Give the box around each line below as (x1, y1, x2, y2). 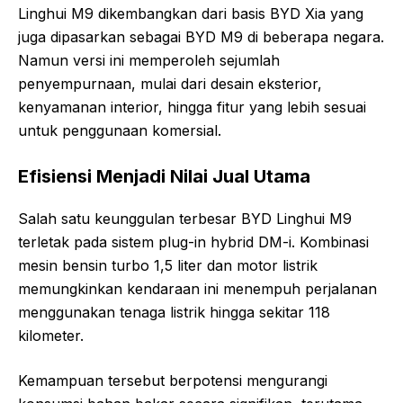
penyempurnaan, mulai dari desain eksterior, (18, 74, 322, 93)
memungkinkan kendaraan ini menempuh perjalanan (18, 279, 377, 298)
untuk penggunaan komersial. (18, 121, 221, 139)
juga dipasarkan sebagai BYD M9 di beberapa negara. (18, 27, 384, 46)
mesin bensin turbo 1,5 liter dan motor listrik (18, 255, 318, 274)
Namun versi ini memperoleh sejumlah (18, 50, 280, 69)
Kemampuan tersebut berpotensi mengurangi (18, 371, 327, 390)
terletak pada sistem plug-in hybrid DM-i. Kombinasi (18, 232, 369, 251)
